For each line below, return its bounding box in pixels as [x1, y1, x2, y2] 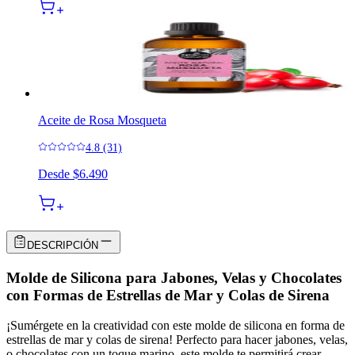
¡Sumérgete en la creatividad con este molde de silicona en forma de [6, 319, 345, 333]
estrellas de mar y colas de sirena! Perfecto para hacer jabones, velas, [6, 333, 348, 347]
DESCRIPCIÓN [27, 239, 98, 251]
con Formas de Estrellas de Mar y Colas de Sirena [6, 286, 330, 303]
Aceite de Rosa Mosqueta [38, 113, 166, 127]
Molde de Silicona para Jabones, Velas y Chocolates [6, 269, 342, 286]
